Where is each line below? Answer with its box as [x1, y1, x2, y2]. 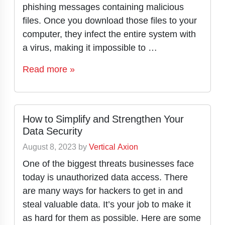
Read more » [23, 63, 75, 75]
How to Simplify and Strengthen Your [23, 112, 184, 126]
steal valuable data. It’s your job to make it [23, 198, 191, 210]
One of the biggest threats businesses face [23, 157, 194, 170]
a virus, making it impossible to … [23, 41, 157, 54]
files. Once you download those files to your [23, 14, 197, 27]
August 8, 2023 [23, 141, 76, 153]
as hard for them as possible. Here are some [23, 211, 201, 224]
